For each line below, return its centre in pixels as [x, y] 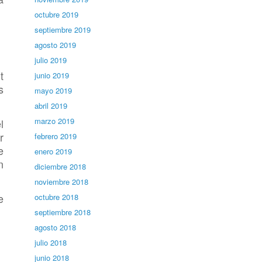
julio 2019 [51, 60]
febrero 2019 [56, 136]
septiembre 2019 [63, 30]
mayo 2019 [54, 90]
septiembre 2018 [63, 212]
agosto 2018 [56, 227]
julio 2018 [51, 242]
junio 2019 [52, 75]
